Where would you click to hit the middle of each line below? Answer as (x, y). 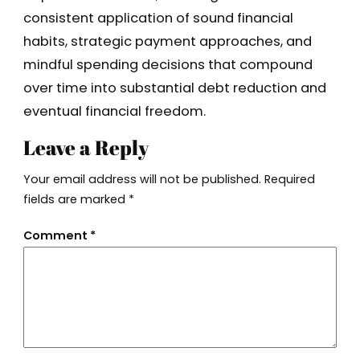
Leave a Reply (86, 147)
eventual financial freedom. (114, 112)
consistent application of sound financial (158, 18)
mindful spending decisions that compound (168, 65)
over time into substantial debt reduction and (174, 88)
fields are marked (76, 199)
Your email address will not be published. (142, 179)
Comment (56, 235)
